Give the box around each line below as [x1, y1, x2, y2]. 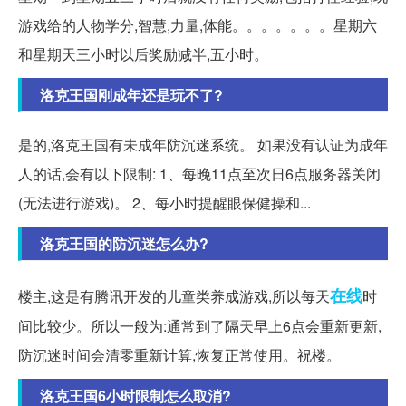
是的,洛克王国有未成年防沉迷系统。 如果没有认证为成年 [18, 133, 388, 155]
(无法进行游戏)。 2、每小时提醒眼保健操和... [18, 191, 311, 213]
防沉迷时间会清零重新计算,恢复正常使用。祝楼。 [18, 343, 341, 365]
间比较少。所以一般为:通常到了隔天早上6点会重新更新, [18, 314, 382, 336]
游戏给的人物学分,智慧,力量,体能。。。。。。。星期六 [18, 14, 377, 35]
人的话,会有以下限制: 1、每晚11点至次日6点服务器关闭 [18, 162, 381, 184]
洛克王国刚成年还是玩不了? [40, 83, 223, 105]
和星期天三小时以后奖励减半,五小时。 [18, 43, 268, 64]
